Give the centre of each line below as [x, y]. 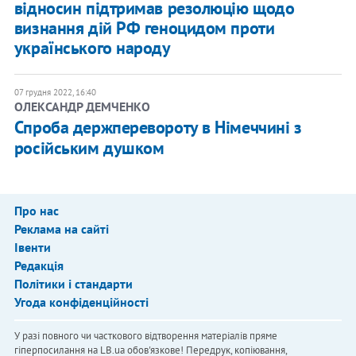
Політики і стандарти [73, 284]
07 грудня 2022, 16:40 [55, 93]
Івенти [32, 248]
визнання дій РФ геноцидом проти [144, 28]
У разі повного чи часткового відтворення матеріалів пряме [145, 336]
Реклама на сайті [61, 229]
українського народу [92, 48]
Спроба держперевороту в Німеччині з [158, 128]
